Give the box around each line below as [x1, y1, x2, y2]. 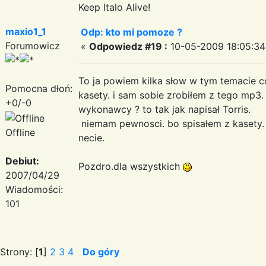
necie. [78, 131, 104, 144]
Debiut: [5, 154, 39, 167]
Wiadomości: [5, 183, 63, 195]
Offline [5, 126, 35, 138]
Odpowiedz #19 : [89, 40, 167, 52]
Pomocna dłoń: [5, 82, 72, 94]
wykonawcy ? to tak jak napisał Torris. [78, 103, 251, 115]
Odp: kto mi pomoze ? [81, 26, 182, 38]
